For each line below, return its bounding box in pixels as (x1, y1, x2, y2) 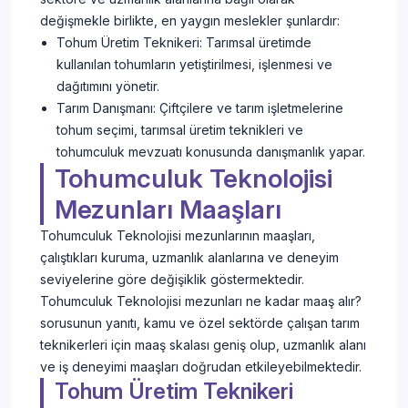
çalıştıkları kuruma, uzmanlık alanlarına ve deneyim (40, 250, 339, 266)
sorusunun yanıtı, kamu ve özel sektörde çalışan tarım (40, 315, 360, 331)
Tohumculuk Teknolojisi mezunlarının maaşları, (40, 228, 315, 244)
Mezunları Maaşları (55, 194, 281, 226)
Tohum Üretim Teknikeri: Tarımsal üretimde (56, 35, 311, 51)
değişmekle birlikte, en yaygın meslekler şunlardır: (40, 13, 340, 29)
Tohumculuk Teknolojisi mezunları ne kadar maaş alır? (40, 293, 362, 310)
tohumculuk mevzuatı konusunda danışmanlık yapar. (56, 144, 365, 160)
